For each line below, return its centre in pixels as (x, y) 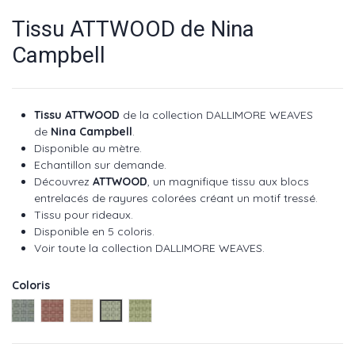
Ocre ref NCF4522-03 (137, 310)
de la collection (164, 115)
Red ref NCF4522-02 (105, 310)
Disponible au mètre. (88, 148)
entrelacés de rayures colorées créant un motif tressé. (176, 198)
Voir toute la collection (95, 248)
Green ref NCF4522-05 (198, 310)
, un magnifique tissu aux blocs (228, 181)
